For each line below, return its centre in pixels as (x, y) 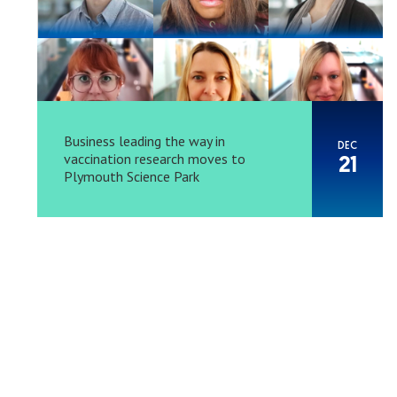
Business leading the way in (144, 141)
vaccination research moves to (155, 159)
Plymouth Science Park (132, 177)
